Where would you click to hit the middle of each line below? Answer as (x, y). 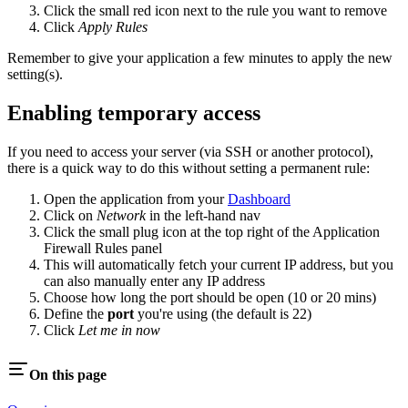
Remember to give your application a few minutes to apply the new (200, 57)
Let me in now (119, 330)
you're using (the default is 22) (223, 313)
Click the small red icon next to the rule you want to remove (215, 10)
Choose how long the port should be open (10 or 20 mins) (210, 297)
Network (121, 215)
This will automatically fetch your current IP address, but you (219, 264)
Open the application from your (136, 199)
